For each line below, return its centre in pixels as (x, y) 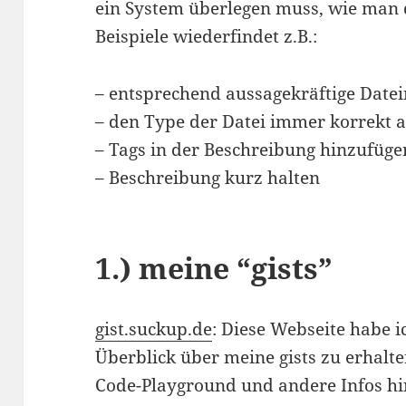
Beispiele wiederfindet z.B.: (207, 37)
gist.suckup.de (154, 329)
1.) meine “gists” (214, 268)
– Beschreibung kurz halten (208, 178)
